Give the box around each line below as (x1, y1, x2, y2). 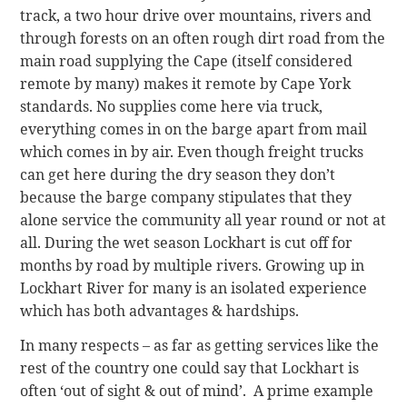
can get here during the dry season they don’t (20, 164, 336, 185)
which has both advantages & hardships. (20, 301, 300, 322)
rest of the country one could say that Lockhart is (20, 357, 360, 378)
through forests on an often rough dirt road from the (20, 28, 386, 49)
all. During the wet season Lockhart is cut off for (20, 233, 353, 253)
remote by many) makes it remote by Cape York (20, 74, 352, 94)
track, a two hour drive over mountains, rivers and (20, 5, 372, 26)
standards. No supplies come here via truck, (20, 96, 323, 117)
